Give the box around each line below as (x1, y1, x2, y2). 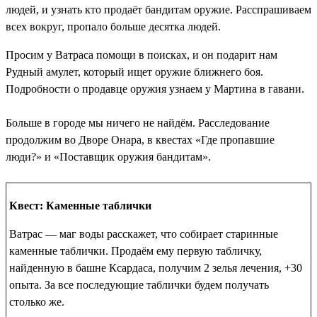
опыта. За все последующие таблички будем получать (9, 279, 269, 292)
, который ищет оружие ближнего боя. (78, 66, 263, 79)
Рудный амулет (6, 66, 78, 79)
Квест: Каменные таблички (9, 200, 151, 212)
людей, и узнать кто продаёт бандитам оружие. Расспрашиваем (6, 4, 311, 16)
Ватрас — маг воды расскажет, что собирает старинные (9, 228, 278, 241)
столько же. (9, 296, 64, 309)
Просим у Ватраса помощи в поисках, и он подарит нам (6, 49, 277, 62)
